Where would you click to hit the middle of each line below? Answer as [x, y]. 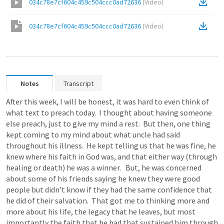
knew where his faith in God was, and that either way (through [111, 156]
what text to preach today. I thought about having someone [109, 112]
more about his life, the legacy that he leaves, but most [101, 211]
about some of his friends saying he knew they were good [103, 178]
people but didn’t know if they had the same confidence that [109, 189]
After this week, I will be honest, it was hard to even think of [107, 101]
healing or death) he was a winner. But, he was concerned [104, 167]
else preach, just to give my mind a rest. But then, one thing [108, 123]
